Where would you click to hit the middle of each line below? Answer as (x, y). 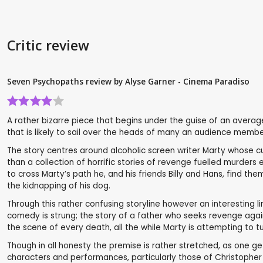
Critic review (48, 45)
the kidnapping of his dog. (59, 186)
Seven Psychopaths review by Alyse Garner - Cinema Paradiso (128, 82)
